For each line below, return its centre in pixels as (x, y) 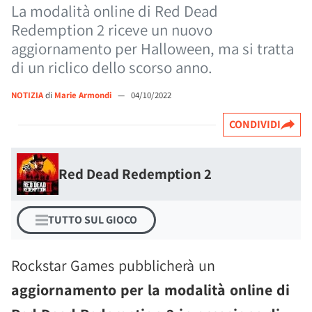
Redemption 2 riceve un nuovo (112, 30)
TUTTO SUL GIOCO (93, 220)
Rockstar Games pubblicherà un (113, 265)
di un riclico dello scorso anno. (112, 68)
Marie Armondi (84, 95)
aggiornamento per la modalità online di (150, 290)
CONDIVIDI (255, 124)
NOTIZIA (27, 95)
